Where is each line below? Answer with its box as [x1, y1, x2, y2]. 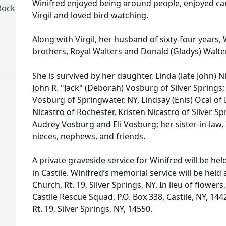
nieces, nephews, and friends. [32, 131, 145, 142]
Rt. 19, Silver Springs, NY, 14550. [32, 203, 152, 214]
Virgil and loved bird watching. [32, 10, 148, 21]
